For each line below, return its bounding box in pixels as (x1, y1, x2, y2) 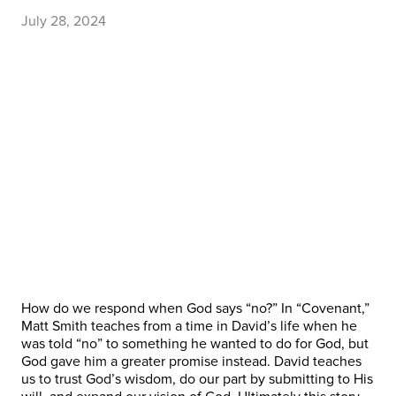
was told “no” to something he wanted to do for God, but (21, 335, 369, 354)
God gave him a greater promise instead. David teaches (21, 353, 362, 371)
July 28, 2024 (21, 12, 106, 31)
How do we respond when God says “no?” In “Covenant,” (21, 300, 369, 318)
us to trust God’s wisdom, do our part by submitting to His (21, 370, 373, 389)
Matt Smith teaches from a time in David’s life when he (21, 317, 357, 336)
